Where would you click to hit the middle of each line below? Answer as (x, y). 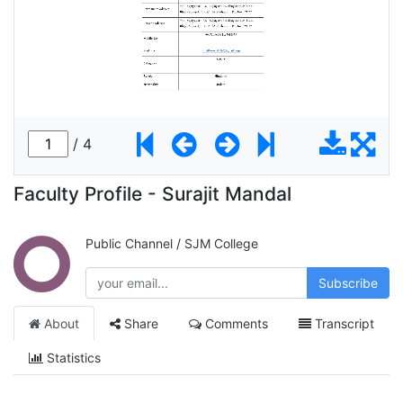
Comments (235, 323)
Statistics (72, 357)
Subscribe (348, 282)
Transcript (343, 323)
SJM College (221, 243)
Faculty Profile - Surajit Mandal (152, 193)
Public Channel (129, 243)
